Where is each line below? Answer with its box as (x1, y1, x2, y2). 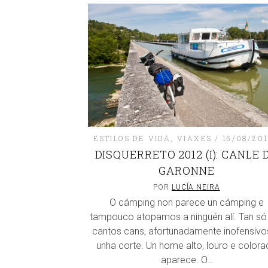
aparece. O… (160, 254, 213, 266)
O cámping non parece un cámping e (109, 197, 264, 209)
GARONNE (159, 163, 215, 178)
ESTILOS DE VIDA (93, 133, 171, 144)
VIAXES (177, 133, 212, 144)
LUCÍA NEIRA (171, 183, 220, 192)
